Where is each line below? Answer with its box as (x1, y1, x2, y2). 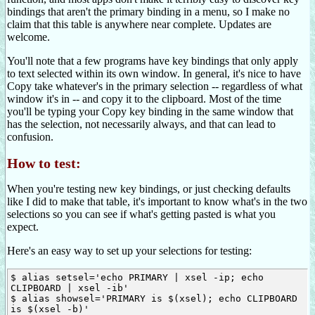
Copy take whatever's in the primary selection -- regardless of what (7, 80, 302, 93)
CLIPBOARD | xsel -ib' (10, 283, 129, 294)
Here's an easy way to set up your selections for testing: (7, 245, 252, 257)
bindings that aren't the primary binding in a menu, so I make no (7, 6, 290, 18)
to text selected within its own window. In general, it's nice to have (7, 67, 301, 80)
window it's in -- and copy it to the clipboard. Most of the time (7, 93, 281, 105)
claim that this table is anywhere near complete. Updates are (7, 18, 271, 31)
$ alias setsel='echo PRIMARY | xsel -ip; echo (10, 272, 264, 283)
